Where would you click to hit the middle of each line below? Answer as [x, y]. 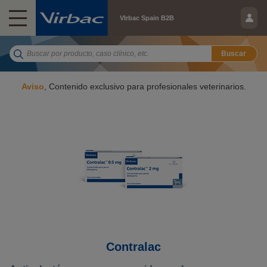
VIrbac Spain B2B [147, 18]
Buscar [234, 54]
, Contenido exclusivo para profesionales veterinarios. [145, 86]
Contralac [133, 247]
